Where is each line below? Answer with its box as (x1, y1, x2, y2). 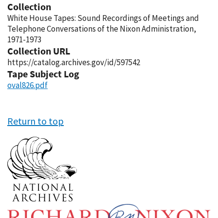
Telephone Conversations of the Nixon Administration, (7, 23, 196, 34)
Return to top (7, 115, 64, 127)
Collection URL (7, 45, 70, 57)
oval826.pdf (7, 80, 48, 91)
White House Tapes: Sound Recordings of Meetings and (7, 13, 199, 23)
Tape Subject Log (7, 68, 79, 80)
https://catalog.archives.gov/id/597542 (7, 57, 140, 68)
